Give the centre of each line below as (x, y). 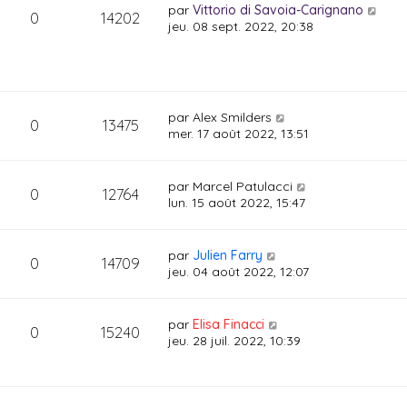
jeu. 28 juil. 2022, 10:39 (235, 341)
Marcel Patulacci (243, 186)
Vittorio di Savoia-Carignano (278, 10)
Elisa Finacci (229, 324)
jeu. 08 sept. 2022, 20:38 (241, 26)
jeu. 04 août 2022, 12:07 (239, 272)
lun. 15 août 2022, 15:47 (237, 203)
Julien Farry (228, 255)
